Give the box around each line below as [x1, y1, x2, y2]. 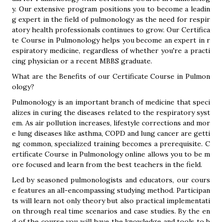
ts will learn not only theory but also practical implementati [12, 196, 210, 205]
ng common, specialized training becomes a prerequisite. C [12, 139, 210, 148]
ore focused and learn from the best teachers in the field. [12, 160, 202, 169]
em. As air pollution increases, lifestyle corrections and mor [12, 118, 210, 127]
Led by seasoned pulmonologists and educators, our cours [12, 175, 210, 184]
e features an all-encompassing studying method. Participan [12, 186, 210, 195]
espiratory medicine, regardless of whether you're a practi [12, 46, 210, 55]
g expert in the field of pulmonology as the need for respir [12, 15, 210, 24]
